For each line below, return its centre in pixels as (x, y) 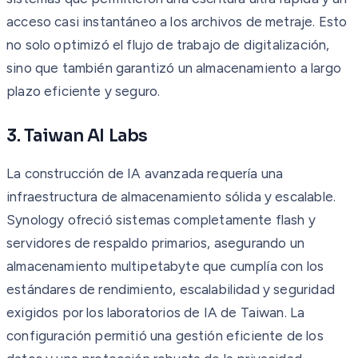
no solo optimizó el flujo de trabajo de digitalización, (168, 44)
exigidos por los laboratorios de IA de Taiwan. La (156, 312)
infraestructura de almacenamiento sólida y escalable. (171, 196)
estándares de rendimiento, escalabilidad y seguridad (171, 289)
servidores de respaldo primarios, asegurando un (155, 243)
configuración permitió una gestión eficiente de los (165, 335)
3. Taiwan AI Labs (77, 135)
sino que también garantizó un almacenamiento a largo (174, 68)
